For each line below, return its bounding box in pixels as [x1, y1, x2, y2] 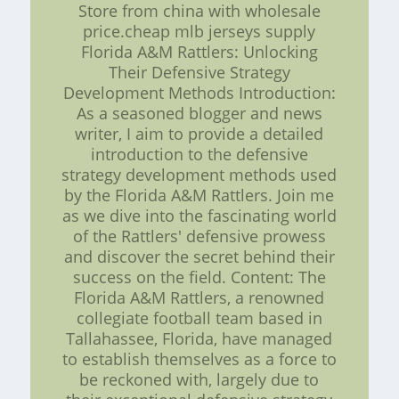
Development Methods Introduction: [62, 81, 336, 103]
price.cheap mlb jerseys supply [83, 20, 316, 42]
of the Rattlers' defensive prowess [72, 224, 326, 247]
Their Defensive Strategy [108, 61, 290, 83]
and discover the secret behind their [63, 245, 335, 267]
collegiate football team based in [76, 306, 322, 329]
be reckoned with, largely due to [79, 368, 320, 390]
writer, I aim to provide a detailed [75, 122, 324, 144]
